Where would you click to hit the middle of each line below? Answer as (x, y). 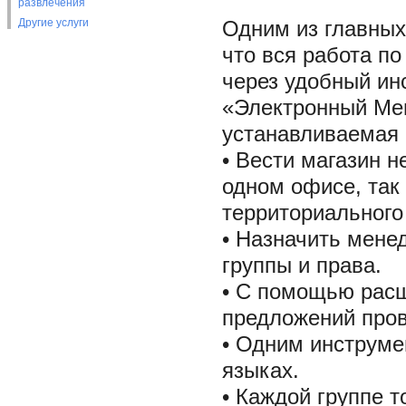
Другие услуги (53, 23)
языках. (260, 371)
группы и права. (301, 266)
